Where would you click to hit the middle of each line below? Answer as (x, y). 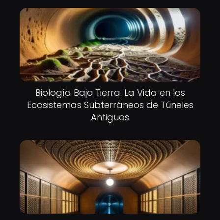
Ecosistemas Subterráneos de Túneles (110, 105)
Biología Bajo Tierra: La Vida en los (110, 93)
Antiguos (110, 117)
